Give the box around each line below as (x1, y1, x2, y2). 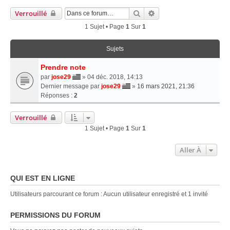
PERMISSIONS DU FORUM (10, 210, 101, 219)
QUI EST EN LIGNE (10, 174, 75, 182)
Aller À (180, 145, 201, 155)
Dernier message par (41, 82, 101, 90)
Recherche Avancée (156, 8, 216, 17)
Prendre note (41, 63, 86, 71)
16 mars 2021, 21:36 (137, 82, 195, 90)
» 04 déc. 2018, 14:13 (81, 73, 143, 81)
